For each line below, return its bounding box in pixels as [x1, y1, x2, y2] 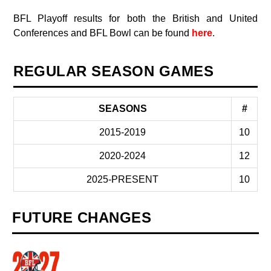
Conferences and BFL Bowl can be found [13, 28, 192, 38]
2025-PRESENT [87, 174, 158, 184]
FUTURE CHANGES [12, 209, 151, 226]
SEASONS [98, 103, 147, 114]
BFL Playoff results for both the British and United [13, 13, 258, 24]
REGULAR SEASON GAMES [13, 63, 214, 79]
